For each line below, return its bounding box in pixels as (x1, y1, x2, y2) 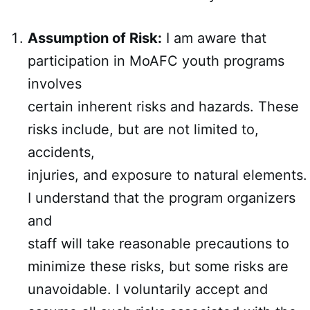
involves (28, 75, 82, 92)
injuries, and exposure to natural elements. (28, 167, 307, 183)
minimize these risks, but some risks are (28, 258, 289, 275)
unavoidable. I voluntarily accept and (28, 281, 268, 298)
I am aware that (162, 30, 266, 46)
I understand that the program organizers (28, 190, 295, 206)
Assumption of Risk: (28, 30, 162, 46)
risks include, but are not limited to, (28, 121, 259, 138)
